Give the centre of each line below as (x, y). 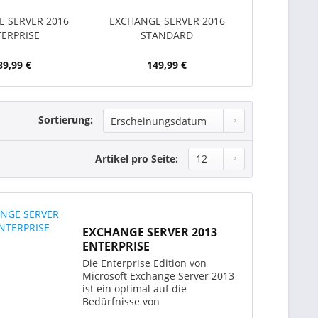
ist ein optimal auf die (135, 289)
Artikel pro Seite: (137, 159)
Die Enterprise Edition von (145, 263)
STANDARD (167, 35)
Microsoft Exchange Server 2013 (159, 276)
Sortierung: (66, 120)
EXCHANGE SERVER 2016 (167, 21)
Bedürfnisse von (121, 302)
